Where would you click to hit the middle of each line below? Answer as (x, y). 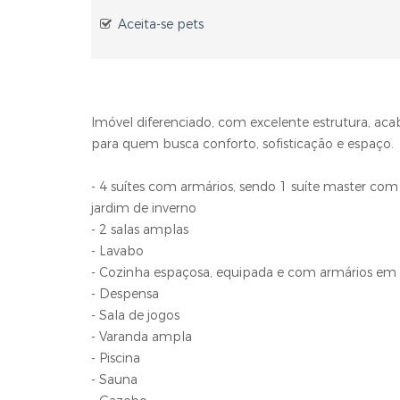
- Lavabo (117, 251)
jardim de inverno (144, 208)
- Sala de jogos (135, 316)
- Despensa (125, 294)
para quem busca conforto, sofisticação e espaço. (242, 144)
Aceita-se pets (161, 25)
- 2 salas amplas (140, 230)
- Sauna (114, 380)
